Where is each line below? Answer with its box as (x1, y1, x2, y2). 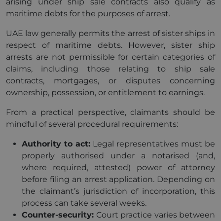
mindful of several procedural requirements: (6, 119, 178, 129)
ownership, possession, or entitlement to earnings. (6, 88, 205, 97)
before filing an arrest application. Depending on (22, 175, 215, 184)
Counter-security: (22, 210, 94, 220)
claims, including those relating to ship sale (6, 64, 215, 74)
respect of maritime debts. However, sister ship (6, 40, 215, 50)
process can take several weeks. (22, 198, 147, 208)
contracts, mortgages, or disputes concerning (6, 76, 215, 85)
